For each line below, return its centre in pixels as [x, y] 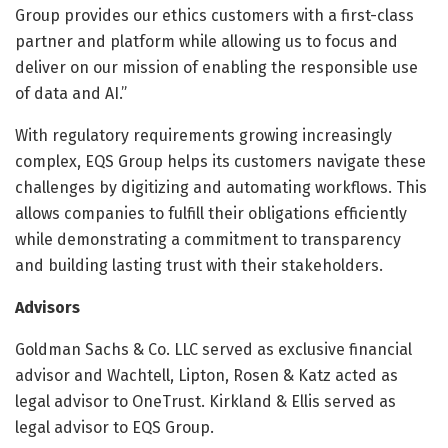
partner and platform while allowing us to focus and [206, 41]
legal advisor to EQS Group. [114, 427]
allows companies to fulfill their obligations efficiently [211, 213]
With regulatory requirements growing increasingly [203, 135]
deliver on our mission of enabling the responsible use [216, 67]
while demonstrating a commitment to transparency [208, 239]
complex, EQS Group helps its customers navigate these [220, 161]
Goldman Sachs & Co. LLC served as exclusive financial [213, 349]
